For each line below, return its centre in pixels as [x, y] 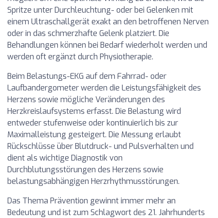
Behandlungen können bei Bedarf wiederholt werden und [107, 45]
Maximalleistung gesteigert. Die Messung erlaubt [94, 135]
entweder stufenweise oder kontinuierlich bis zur [93, 123]
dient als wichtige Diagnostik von [65, 158]
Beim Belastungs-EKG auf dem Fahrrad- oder [87, 76]
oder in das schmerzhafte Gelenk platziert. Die [88, 33]
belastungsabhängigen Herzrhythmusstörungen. [93, 181]
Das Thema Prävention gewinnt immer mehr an [91, 201]
